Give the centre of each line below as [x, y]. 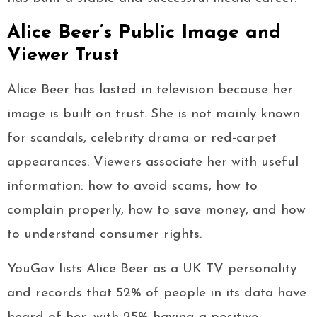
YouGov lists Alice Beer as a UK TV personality [152, 270]
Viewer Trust [63, 56]
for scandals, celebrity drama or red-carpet [142, 139]
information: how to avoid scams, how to [132, 187]
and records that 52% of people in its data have [157, 294]
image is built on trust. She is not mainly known [154, 115]
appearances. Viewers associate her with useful [153, 163]
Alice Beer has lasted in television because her [150, 91]
